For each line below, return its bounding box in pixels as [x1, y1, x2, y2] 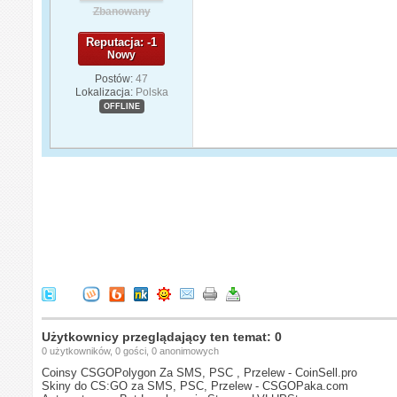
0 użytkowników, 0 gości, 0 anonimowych [42, 345, 220, 356]
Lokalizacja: [74, 85, 133, 98]
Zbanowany [92, 4, 151, 18]
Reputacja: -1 [86, 35, 158, 49]
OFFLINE [103, 101, 140, 111]
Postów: [95, 72, 134, 85]
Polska [135, 85, 168, 98]
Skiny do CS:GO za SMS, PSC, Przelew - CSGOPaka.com [42, 378, 349, 393]
